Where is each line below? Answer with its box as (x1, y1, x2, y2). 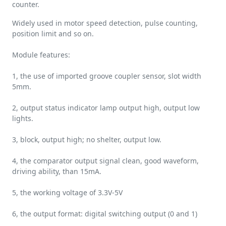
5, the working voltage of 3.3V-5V (12, 188, 123, 197)
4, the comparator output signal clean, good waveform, (12, 156, 199, 165)
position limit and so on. (12, 29, 94, 38)
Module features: (12, 50, 70, 60)
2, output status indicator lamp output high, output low (12, 103, 200, 112)
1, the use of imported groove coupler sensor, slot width (12, 71, 201, 81)
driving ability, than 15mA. (12, 166, 101, 176)
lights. (12, 114, 33, 123)
